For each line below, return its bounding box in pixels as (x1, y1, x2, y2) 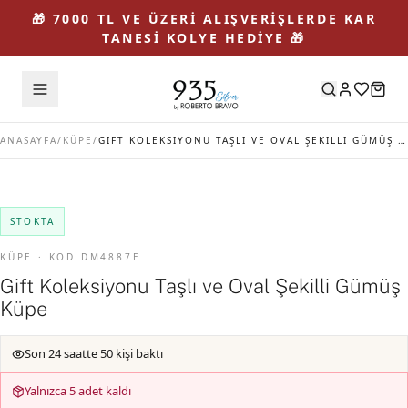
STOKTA (10, 215, 56, 228)
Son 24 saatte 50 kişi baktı (25, 345, 163, 362)
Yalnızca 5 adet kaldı (25, 382, 131, 399)
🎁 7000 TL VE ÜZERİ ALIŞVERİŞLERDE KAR (31, 10, 377, 27)
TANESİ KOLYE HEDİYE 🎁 (102, 29, 306, 46)
